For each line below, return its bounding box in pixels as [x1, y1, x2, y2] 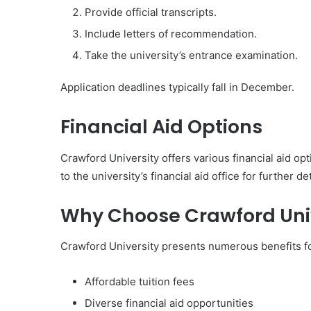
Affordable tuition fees [85, 275, 194, 288]
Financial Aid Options [60, 114, 262, 140]
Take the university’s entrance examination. [85, 49, 298, 62]
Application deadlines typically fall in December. [60, 81, 294, 94]
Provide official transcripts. [85, 6, 217, 19]
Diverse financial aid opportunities [85, 296, 253, 310]
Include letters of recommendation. [85, 27, 257, 40]
